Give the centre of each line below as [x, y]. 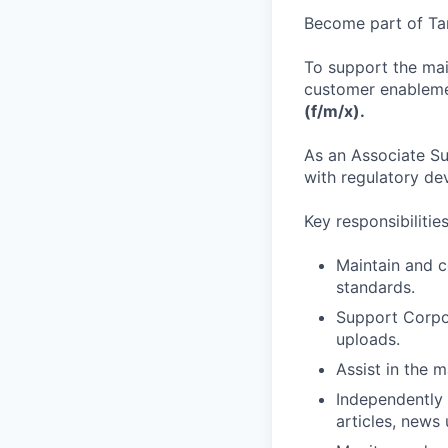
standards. [375, 287]
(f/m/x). [334, 111]
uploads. [368, 339]
